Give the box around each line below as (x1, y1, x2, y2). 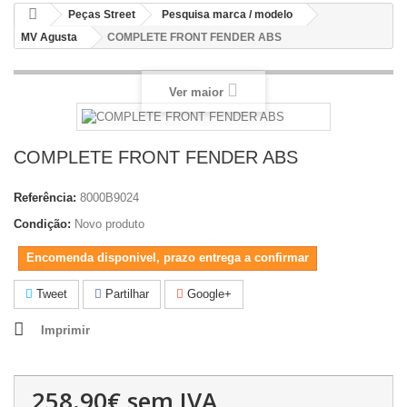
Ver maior (169, 84, 223, 99)
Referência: (14, 190, 76, 204)
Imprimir (41, 323, 90, 337)
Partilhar (102, 286, 149, 301)
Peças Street (68, 8, 135, 21)
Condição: (14, 216, 71, 231)
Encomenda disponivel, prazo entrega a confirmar (26, 250, 309, 264)
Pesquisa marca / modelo (162, 8, 293, 21)
